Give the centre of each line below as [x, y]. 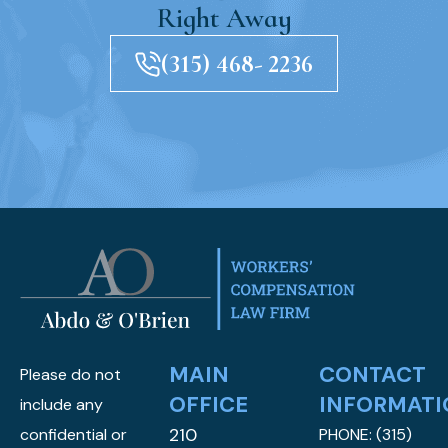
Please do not [70, 374]
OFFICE [209, 404]
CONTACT [372, 374]
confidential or [73, 434]
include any [61, 404]
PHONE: [347, 434]
